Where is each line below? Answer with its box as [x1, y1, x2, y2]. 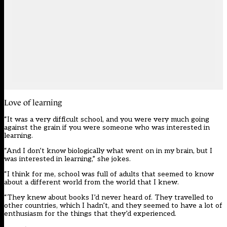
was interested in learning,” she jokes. [4, 155, 131, 164]
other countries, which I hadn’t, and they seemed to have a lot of [4, 201, 222, 210]
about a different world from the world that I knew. [4, 178, 179, 187]
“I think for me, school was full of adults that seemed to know [4, 170, 214, 179]
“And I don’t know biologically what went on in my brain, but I [4, 146, 212, 156]
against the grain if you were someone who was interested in [4, 123, 210, 132]
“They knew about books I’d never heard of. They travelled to [4, 193, 213, 202]
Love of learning [4, 98, 62, 107]
